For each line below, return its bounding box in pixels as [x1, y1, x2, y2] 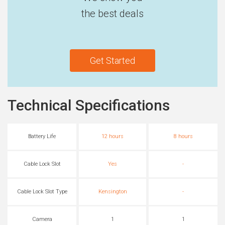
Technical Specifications [8, 96, 170, 115]
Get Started [90, 55, 135, 66]
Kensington [98, 188, 127, 195]
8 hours [173, 133, 193, 140]
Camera [32, 216, 52, 223]
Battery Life [28, 133, 56, 140]
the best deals [81, 8, 144, 20]
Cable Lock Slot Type [17, 188, 67, 195]
